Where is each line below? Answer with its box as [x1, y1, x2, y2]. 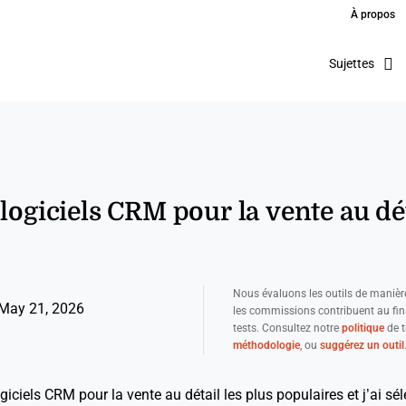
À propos [351, 8, 395, 21]
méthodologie [232, 339, 300, 352]
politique [341, 322, 384, 334]
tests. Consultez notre [232, 322, 342, 334]
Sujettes [328, 56, 374, 71]
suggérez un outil [319, 339, 404, 352]
